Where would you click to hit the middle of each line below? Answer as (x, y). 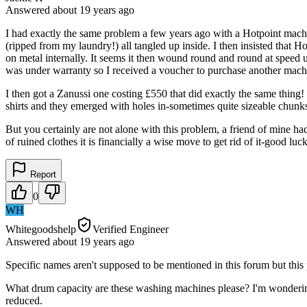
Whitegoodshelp (41, 229)
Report (42, 174)
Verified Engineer (131, 229)
